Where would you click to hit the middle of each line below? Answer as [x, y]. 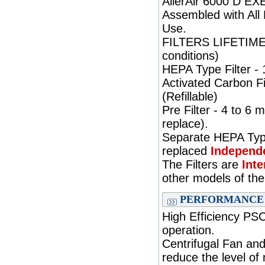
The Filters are [202, 164]
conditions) [190, 56]
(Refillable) [190, 96]
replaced [186, 151]
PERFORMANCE [222, 199]
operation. [188, 230]
